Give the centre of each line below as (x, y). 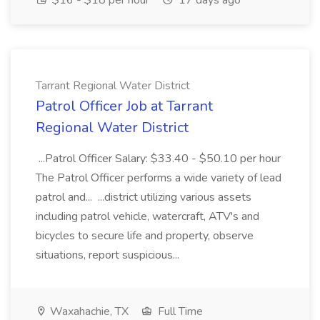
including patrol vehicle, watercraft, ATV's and (147, 216)
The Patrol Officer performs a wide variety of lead (159, 178)
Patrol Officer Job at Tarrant (124, 106)
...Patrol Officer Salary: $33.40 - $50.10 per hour (158, 159)
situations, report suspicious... (109, 255)
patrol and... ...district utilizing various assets (144, 197)
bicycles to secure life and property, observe (145, 236)
